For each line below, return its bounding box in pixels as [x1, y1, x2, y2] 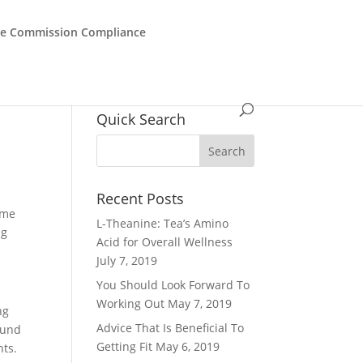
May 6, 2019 [156, 339, 220, 354]
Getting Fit [96, 339, 153, 354]
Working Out [96, 296, 165, 311]
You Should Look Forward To [96, 277, 250, 293]
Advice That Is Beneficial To [96, 320, 245, 335]
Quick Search [96, 109, 186, 129]
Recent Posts [96, 189, 185, 208]
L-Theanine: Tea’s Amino [96, 216, 229, 231]
